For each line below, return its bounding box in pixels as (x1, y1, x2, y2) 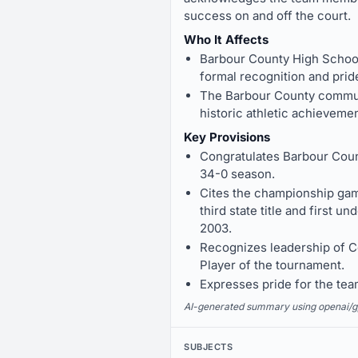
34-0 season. (200, 166, 275, 181)
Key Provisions (184, 129, 270, 145)
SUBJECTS (184, 341, 233, 352)
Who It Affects (184, 32, 268, 47)
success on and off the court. (184, 8, 351, 23)
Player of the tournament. (200, 257, 344, 272)
